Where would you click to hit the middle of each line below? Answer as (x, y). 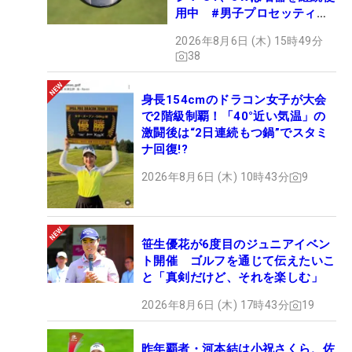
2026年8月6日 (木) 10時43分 (215, 177)
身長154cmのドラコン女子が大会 (234, 100)
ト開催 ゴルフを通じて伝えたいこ (238, 261)
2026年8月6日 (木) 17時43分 (215, 305)
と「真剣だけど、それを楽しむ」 (232, 278)
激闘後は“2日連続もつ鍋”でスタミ (235, 133)
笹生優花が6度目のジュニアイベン (236, 245)
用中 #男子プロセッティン (252, 14)
